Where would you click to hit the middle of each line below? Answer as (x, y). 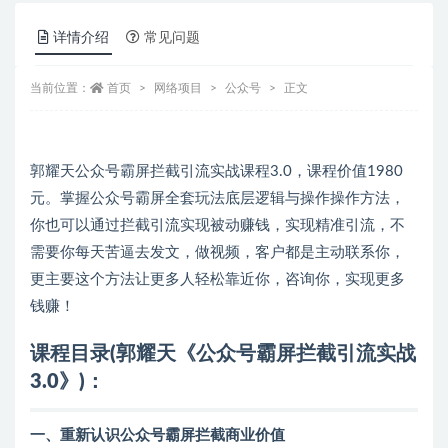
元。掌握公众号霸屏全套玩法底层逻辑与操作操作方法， (217, 199)
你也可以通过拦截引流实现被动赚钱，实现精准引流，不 (217, 226)
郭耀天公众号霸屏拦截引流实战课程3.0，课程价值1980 (216, 172)
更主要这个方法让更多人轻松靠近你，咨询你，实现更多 (217, 280)
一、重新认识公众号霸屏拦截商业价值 (157, 436)
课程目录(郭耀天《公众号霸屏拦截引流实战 (223, 354)
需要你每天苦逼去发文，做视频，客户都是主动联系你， (217, 253)
